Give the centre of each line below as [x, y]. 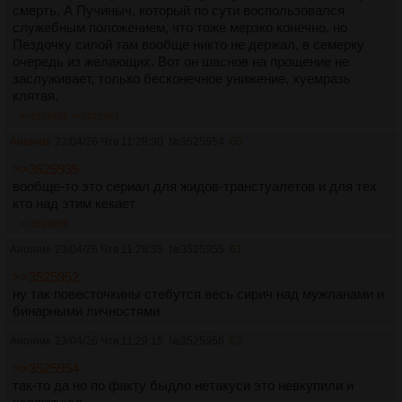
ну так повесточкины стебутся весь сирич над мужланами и [198, 294]
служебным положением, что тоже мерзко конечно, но [180, 27]
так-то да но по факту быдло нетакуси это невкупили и [183, 385]
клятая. [35, 96]
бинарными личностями [86, 311]
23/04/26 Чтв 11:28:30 [109, 142]
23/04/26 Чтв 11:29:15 [109, 341]
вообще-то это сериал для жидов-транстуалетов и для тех [195, 186]
